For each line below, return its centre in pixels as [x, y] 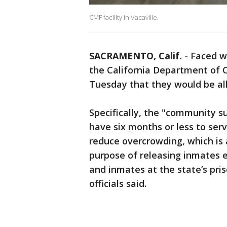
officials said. [118, 184]
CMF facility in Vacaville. [124, 17]
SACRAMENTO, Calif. [136, 56]
